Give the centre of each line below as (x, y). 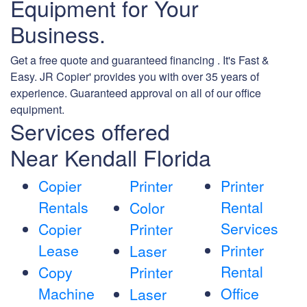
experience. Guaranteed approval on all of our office (136, 93)
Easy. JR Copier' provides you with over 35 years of (135, 77)
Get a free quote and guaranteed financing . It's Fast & (140, 60)
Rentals (63, 207)
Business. (58, 34)
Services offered (90, 131)
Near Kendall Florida (111, 157)
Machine (66, 294)
